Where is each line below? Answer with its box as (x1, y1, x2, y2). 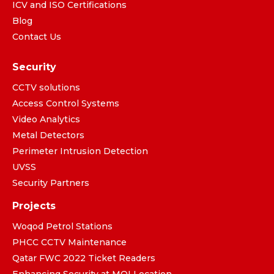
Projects (12, 200, 56, 212)
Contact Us (12, 31, 61, 43)
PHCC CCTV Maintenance (12, 237, 127, 248)
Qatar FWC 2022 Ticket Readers (12, 253, 155, 264)
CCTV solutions (12, 82, 80, 94)
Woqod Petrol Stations (12, 221, 113, 232)
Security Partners (12, 177, 89, 189)
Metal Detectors (12, 130, 84, 141)
